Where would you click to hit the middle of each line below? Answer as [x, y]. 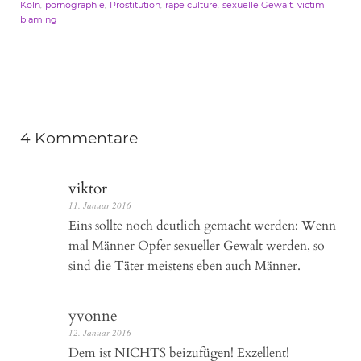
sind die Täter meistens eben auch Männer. [185, 266]
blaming [39, 19]
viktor [88, 188]
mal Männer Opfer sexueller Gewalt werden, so [197, 245]
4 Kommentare [79, 138]
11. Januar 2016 [100, 205]
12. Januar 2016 [100, 332]
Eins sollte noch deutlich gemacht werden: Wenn [202, 225]
